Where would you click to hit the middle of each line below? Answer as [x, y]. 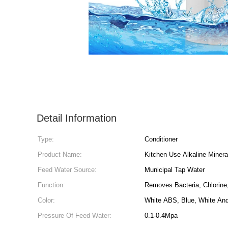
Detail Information [77, 118]
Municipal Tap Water [175, 170]
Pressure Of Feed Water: [75, 216]
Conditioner [161, 139]
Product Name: [60, 154]
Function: [51, 185]
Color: [46, 200]
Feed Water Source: [67, 170]
